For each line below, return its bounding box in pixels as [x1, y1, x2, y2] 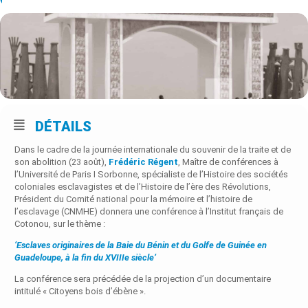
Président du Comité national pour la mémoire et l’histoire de [14, 193, 252, 204]
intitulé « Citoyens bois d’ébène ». [14, 285, 146, 296]
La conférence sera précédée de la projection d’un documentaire [14, 273, 271, 284]
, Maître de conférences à [178, 156, 278, 167]
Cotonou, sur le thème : [14, 218, 105, 229]
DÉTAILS [35, 118, 91, 135]
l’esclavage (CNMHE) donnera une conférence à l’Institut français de [14, 206, 283, 217]
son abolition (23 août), [14, 156, 109, 167]
